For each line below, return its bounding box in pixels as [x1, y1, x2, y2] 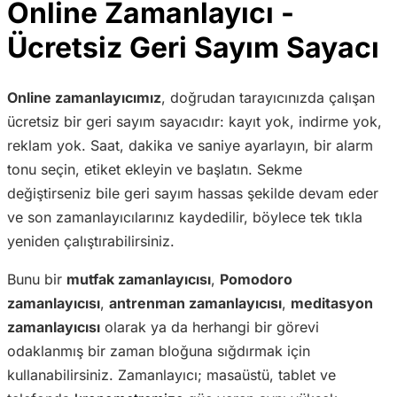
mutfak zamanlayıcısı [66, 270, 211, 288]
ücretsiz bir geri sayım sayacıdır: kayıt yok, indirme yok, [7, 113, 382, 130]
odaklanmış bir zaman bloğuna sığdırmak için [7, 342, 310, 360]
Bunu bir [7, 270, 66, 288]
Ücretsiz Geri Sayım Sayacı [7, 30, 379, 65]
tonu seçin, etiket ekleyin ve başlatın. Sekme [7, 160, 302, 178]
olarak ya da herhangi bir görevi [100, 318, 319, 336]
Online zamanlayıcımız [7, 89, 161, 106]
